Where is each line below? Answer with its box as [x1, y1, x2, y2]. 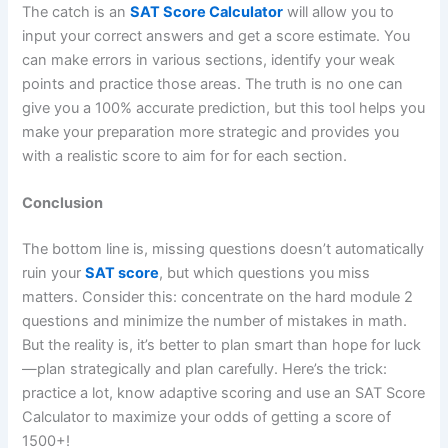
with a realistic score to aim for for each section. [22, 146, 348, 165]
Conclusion [22, 193, 104, 212]
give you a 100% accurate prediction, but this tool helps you [22, 98, 426, 117]
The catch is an [22, 2, 131, 21]
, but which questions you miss [159, 263, 371, 282]
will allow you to [283, 2, 395, 21]
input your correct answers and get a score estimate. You [22, 26, 411, 45]
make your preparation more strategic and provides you [22, 122, 400, 141]
